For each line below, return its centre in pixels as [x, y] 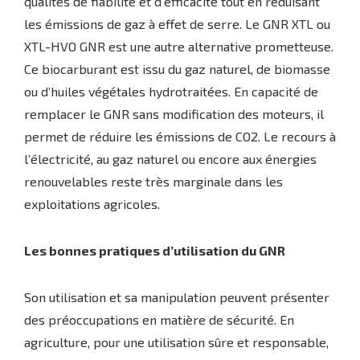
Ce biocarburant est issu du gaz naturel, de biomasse [177, 69]
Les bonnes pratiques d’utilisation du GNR [155, 250]
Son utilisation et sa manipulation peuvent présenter [177, 297]
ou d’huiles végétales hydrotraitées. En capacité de [171, 91]
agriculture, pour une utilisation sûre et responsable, [176, 342]
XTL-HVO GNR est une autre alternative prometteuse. [179, 46]
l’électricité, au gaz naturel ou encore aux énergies [170, 159]
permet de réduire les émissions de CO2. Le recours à [180, 136]
